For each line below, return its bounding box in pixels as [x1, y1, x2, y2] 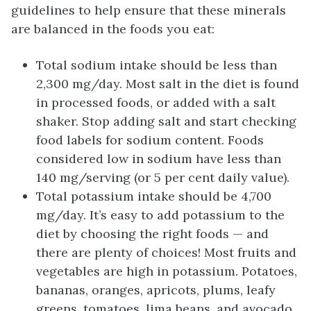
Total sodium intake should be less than [36, 57, 277, 74]
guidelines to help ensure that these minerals [11, 1, 286, 18]
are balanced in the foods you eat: [11, 20, 215, 37]
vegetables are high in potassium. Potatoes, [36, 263, 297, 280]
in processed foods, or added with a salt [36, 94, 276, 111]
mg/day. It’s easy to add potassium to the [36, 207, 285, 224]
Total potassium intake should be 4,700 [36, 188, 271, 205]
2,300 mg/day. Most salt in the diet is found [36, 76, 299, 92]
